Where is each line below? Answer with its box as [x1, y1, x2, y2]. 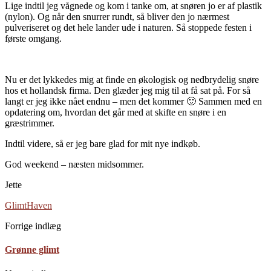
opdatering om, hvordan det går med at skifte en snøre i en [5, 106, 226, 117]
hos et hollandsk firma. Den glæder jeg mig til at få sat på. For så [5, 85, 250, 96]
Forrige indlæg [5, 220, 61, 231]
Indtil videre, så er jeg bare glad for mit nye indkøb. [5, 138, 200, 149]
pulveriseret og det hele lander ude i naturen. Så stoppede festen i [5, 22, 252, 33]
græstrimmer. [5, 117, 54, 128]
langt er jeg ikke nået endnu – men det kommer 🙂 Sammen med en [5, 96, 262, 106]
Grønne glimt [5, 244, 59, 255]
